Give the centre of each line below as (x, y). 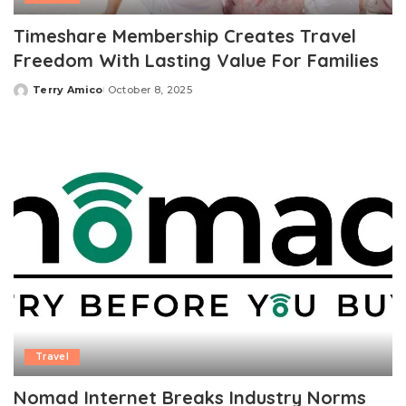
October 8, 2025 (150, 89)
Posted (34, 97)
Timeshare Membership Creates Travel (185, 35)
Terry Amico (68, 89)
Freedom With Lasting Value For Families (196, 60)
